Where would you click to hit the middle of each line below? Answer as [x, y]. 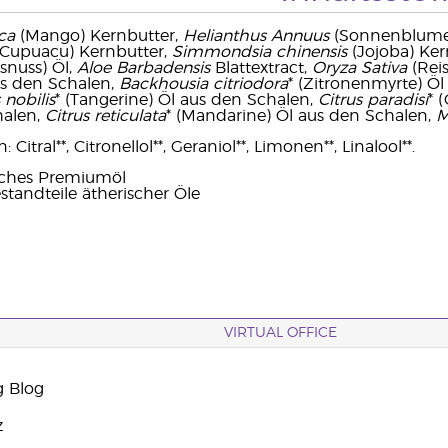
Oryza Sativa [359, 68]
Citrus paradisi [372, 100]
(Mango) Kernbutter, [98, 36]
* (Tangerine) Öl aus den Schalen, [186, 100]
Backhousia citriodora [203, 84]
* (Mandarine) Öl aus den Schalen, [300, 116]
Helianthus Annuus [255, 36]
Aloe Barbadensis [143, 68]
